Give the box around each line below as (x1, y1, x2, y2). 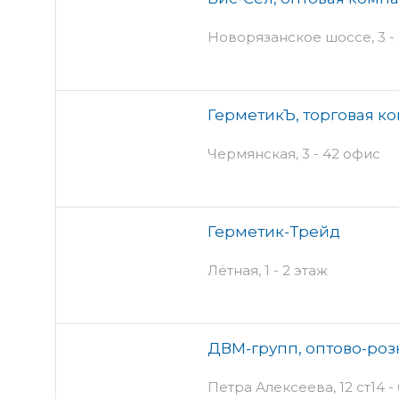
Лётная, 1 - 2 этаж (208, 261, 328, 279)
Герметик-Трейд (208, 222, 340, 240)
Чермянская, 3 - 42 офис (208, 144, 380, 162)
